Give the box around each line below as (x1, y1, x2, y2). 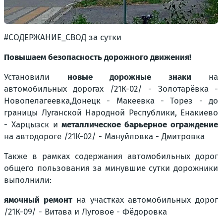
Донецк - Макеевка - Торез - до (72, 95, 218, 106)
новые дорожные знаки (67, 71, 191, 82)
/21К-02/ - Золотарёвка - (104, 83, 219, 94)
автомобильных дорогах (4, 83, 104, 94)
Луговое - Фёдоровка (82, 206, 167, 217)
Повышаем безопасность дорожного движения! (4, 52, 191, 62)
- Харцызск (4, 119, 49, 130)
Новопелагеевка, (4, 95, 72, 106)
